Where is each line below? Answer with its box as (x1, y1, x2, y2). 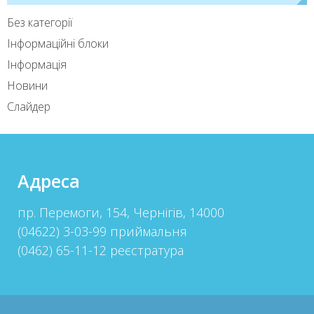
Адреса (18, 169, 80, 193)
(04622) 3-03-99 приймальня (18, 223, 187, 240)
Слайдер (7, 99, 50, 115)
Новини (7, 78, 48, 94)
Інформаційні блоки (7, 36, 109, 52)
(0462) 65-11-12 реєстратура (18, 242, 184, 259)
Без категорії (7, 15, 72, 31)
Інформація (7, 57, 67, 73)
